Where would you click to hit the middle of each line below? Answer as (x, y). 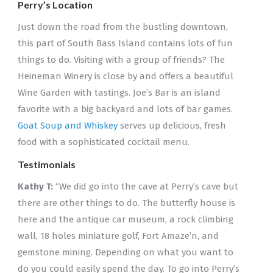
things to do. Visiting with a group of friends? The (121, 60)
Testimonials (46, 164)
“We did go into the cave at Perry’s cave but (147, 186)
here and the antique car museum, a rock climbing (125, 219)
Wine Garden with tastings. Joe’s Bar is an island (119, 93)
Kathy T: (36, 186)
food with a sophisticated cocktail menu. (103, 142)
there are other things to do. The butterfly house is (126, 203)
